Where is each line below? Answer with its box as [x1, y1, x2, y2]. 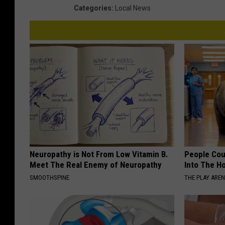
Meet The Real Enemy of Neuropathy [30, 160, 162, 170]
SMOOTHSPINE [30, 174, 69, 182]
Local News [115, 4, 151, 13]
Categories [74, 4, 111, 13]
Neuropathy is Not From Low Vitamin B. [30, 149, 168, 160]
